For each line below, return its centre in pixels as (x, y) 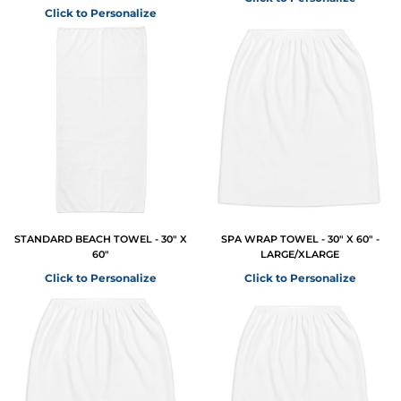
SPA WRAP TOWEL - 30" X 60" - (300, 239)
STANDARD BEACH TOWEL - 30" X (101, 239)
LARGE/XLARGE (300, 255)
